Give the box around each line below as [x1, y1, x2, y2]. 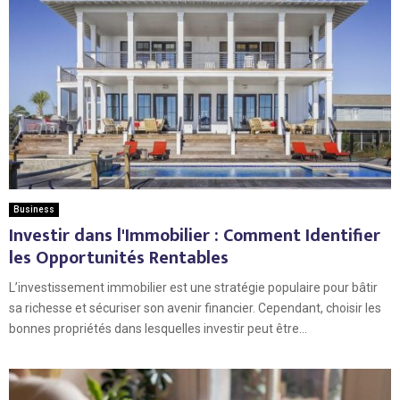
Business [13, 204, 54, 215]
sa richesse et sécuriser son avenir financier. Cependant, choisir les [9, 301, 381, 316]
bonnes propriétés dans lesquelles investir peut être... [9, 321, 307, 337]
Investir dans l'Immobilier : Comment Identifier [9, 221, 380, 252]
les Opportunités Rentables [9, 243, 229, 274]
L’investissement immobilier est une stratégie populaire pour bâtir [9, 280, 378, 296]
